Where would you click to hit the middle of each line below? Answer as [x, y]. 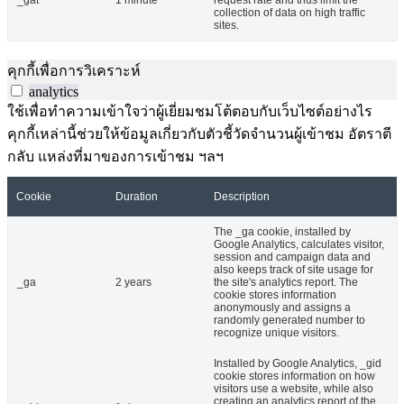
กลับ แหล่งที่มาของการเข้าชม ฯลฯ [115, 157]
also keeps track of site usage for [294, 270]
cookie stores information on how [294, 376]
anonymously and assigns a [282, 308]
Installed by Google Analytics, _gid [298, 364]
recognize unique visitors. [276, 333]
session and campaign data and [292, 257]
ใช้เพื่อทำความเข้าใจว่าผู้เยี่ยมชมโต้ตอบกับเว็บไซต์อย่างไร [190, 112]
